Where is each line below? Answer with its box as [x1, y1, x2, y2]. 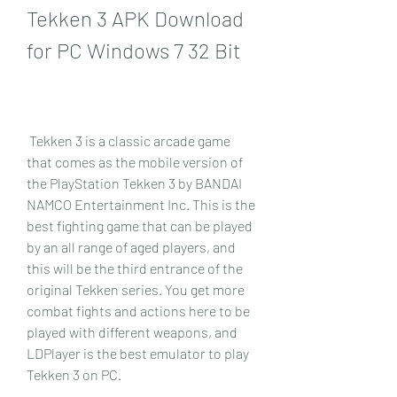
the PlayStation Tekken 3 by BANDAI [27, 174, 242, 191]
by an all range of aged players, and [27, 237, 236, 255]
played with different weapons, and [27, 323, 237, 340]
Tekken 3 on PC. [27, 365, 121, 383]
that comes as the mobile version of [27, 152, 243, 170]
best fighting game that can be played [27, 216, 253, 234]
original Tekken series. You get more [27, 280, 245, 298]
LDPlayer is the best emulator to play [27, 344, 249, 362]
